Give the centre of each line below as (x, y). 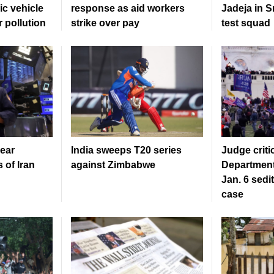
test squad (246, 23)
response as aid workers (128, 9)
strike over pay (105, 23)
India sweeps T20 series (126, 150)
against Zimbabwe (113, 165)
